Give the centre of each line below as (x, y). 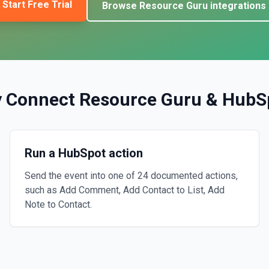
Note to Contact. (58, 204)
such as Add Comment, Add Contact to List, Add (125, 190)
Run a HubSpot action (84, 153)
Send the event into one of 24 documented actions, (131, 176)
